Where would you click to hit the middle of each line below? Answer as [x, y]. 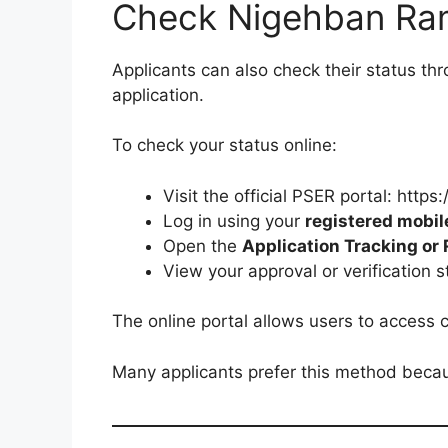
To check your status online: [224, 145]
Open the [202, 245]
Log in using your [234, 220]
